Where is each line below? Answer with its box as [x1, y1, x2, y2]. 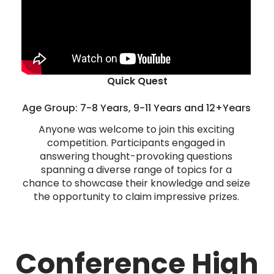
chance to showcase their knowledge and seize [22, 176, 250, 191]
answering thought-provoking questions [40, 149, 233, 164]
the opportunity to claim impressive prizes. [33, 190, 239, 204]
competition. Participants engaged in [47, 136, 226, 150]
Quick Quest [106, 74, 168, 89]
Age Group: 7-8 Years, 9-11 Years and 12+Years [21, 101, 251, 116]
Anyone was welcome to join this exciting [38, 122, 234, 137]
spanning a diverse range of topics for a [40, 163, 232, 177]
